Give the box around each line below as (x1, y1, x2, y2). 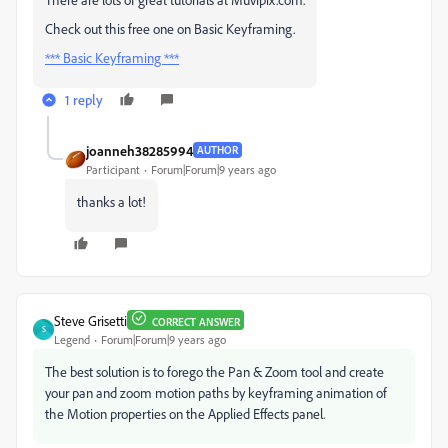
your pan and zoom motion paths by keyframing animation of (45, 383, 387, 401)
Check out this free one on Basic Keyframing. (45, 19, 295, 37)
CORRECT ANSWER (152, 315, 240, 330)
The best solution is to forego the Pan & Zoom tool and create (45, 362, 384, 380)
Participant (86, 161, 140, 177)
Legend (54, 331, 90, 347)
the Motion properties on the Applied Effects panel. (45, 404, 325, 422)
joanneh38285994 (86, 141, 193, 159)
